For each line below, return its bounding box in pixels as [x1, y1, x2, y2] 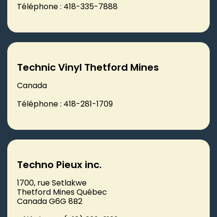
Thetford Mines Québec [17, 186, 107, 198]
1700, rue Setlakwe [17, 177, 87, 188]
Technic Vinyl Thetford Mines [17, 60, 159, 74]
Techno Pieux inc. [17, 157, 102, 171]
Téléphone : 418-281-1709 [17, 98, 113, 109]
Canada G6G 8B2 [17, 195, 82, 207]
